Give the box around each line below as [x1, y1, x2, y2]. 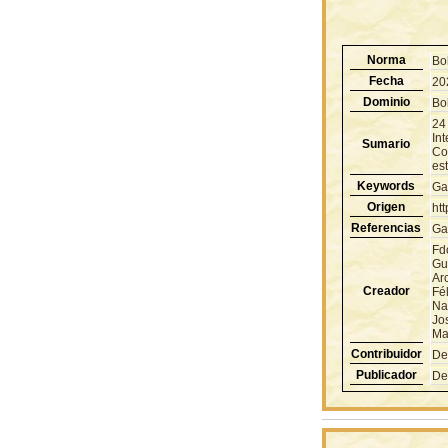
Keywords [357, 178, 415, 193]
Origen [367, 199, 405, 214]
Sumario [362, 136, 410, 151]
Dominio [362, 94, 410, 109]
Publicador [355, 367, 417, 382]
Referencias [351, 220, 421, 235]
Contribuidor [350, 346, 422, 361]
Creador [362, 283, 410, 298]
